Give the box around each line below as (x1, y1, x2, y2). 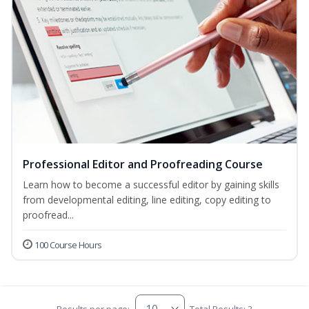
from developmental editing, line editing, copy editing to (23, 193, 271, 207)
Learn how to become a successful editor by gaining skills (23, 178, 279, 192)
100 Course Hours (34, 239, 102, 252)
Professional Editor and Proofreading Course (23, 157, 263, 172)
